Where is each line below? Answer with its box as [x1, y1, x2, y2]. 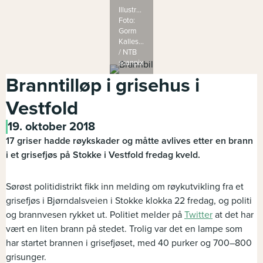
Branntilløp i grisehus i [6, 74, 200, 97]
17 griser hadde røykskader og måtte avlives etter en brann [6, 135, 253, 147]
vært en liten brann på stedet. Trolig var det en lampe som [6, 223, 242, 235]
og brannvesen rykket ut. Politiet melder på [6, 209, 184, 221]
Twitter [184, 209, 213, 221]
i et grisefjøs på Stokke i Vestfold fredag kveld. [6, 149, 200, 161]
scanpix [119, 58, 143, 68]
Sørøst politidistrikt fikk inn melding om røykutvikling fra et [6, 181, 244, 193]
